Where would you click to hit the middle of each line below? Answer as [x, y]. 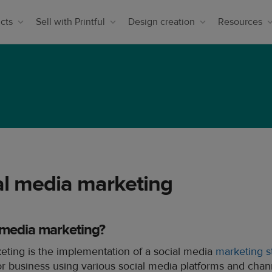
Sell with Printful [70, 22]
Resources [240, 22]
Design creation [161, 22]
